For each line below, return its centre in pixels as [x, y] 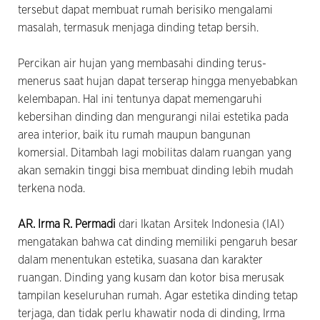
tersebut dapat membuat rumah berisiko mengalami [145, 10]
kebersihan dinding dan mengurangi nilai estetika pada [153, 117]
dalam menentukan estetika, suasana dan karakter [140, 260]
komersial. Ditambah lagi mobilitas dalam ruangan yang [155, 152]
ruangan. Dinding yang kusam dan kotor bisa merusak [151, 277]
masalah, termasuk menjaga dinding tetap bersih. [140, 27]
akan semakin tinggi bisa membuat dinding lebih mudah [156, 170]
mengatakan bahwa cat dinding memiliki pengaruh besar [158, 242]
